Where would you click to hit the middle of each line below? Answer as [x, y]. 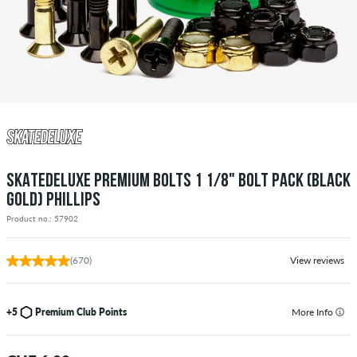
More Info [314, 312]
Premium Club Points [81, 312]
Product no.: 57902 [42, 218]
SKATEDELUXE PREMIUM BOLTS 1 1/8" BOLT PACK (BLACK [178, 181]
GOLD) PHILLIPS [53, 200]
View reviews [317, 260]
